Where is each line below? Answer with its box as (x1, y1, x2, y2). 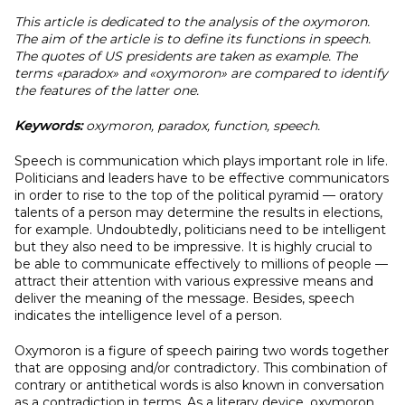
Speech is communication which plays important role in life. (14, 153, 388, 169)
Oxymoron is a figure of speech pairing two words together (14, 343, 389, 359)
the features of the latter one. (14, 82, 199, 99)
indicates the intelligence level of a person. (14, 307, 282, 324)
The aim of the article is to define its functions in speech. (14, 31, 371, 47)
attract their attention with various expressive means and (14, 273, 373, 289)
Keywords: (14, 118, 86, 134)
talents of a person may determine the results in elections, (14, 204, 382, 221)
